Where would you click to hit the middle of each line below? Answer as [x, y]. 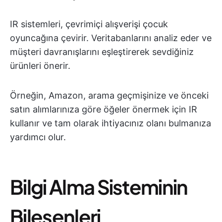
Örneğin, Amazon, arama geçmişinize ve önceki [109, 95]
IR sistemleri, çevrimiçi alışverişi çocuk [89, 24]
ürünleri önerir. [40, 66]
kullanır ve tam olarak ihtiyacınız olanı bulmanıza [111, 123]
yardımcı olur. [38, 137]
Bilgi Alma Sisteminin [99, 187]
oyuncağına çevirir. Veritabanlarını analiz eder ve [111, 38]
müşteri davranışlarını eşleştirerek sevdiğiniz [102, 52]
